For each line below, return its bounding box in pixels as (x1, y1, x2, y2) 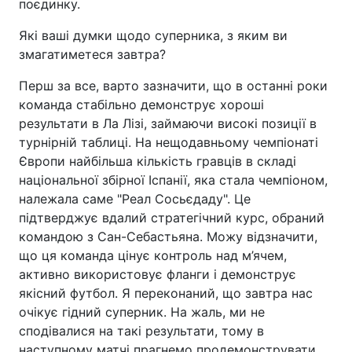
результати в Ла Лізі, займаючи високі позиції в (19, 115, 317, 132)
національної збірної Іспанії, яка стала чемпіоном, (19, 172, 328, 189)
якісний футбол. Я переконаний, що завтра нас (19, 285, 313, 302)
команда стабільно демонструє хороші (19, 97, 264, 113)
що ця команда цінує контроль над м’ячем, (19, 247, 287, 264)
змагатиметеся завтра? (19, 46, 166, 63)
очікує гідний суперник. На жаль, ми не (19, 304, 265, 321)
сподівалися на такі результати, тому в (19, 323, 264, 339)
